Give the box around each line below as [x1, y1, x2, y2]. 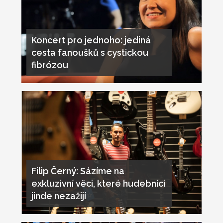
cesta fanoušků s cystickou [31, 47, 148, 58]
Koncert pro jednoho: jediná [31, 35, 151, 46]
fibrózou [31, 60, 68, 71]
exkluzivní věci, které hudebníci [31, 178, 165, 189]
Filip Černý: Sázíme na [31, 166, 124, 177]
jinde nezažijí [31, 191, 86, 202]
